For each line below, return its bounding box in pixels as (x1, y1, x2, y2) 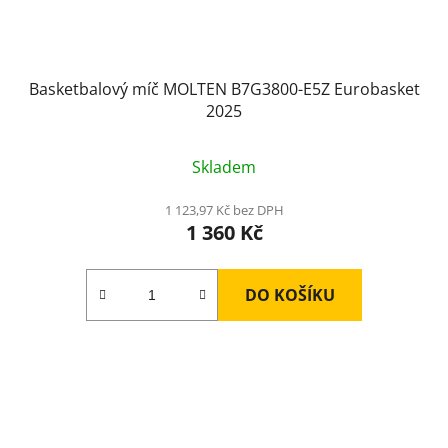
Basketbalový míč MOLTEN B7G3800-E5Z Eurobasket (28, 77, 420, 100)
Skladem (192, 155, 256, 178)
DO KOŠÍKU (245, 283, 335, 306)
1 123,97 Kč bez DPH (164, 200, 284, 219)
